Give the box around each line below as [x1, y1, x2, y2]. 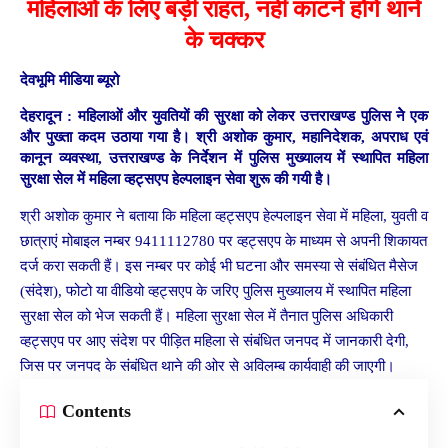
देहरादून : [20, 107, 73, 124]
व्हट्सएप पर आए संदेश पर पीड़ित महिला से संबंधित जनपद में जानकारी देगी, [20, 333, 409, 350]
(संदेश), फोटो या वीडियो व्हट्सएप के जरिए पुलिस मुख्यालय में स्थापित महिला [20, 283, 411, 300]
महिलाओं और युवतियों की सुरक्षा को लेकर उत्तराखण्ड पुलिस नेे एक [72, 107, 428, 124]
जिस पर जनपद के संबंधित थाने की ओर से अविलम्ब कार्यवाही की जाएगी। [20, 358, 395, 375]
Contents [62, 401, 131, 422]
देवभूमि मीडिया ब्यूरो [20, 72, 123, 89]
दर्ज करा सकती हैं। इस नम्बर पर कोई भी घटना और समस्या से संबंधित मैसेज [20, 258, 418, 275]
